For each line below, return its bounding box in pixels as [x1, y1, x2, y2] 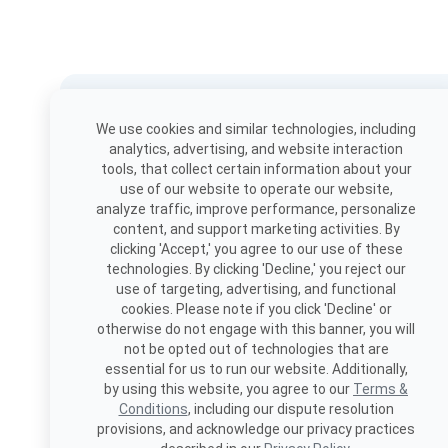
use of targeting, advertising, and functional [116, 281, 396, 297]
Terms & [353, 381, 408, 397]
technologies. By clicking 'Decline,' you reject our [106, 261, 406, 277]
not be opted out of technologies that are [123, 341, 389, 357]
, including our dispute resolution [187, 401, 394, 417]
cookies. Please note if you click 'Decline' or [120, 301, 392, 317]
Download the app [80, 106, 242, 132]
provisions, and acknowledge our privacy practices [97, 421, 415, 437]
